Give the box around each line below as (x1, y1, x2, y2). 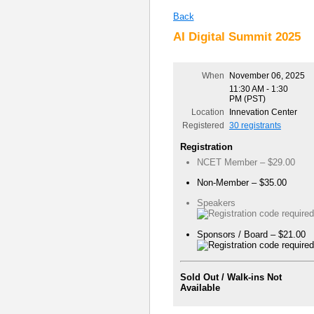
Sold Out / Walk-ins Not (179, 271, 282, 282)
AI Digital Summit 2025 (172, 29, 301, 43)
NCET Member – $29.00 (196, 157, 295, 168)
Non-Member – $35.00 (196, 177, 287, 189)
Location (191, 107, 224, 118)
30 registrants (228, 121, 281, 131)
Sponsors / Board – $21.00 (196, 229, 306, 240)
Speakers (196, 198, 235, 209)
